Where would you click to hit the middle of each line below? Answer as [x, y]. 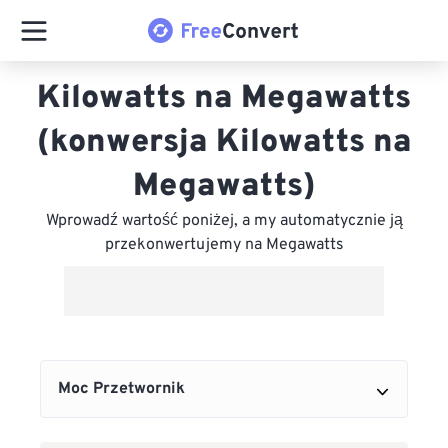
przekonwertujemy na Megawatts [224, 245]
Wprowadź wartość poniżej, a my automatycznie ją [224, 221]
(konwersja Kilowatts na [224, 143]
